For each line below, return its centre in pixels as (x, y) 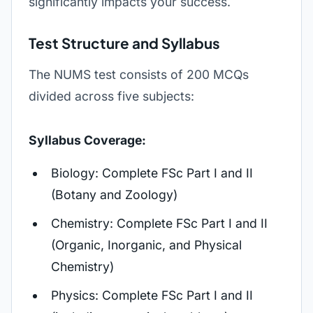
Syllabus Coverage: (87, 140)
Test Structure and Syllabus (124, 43)
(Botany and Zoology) (114, 195)
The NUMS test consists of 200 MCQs (139, 74)
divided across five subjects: (111, 96)
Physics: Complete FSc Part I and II (152, 295)
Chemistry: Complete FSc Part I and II (159, 223)
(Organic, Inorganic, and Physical (146, 245)
